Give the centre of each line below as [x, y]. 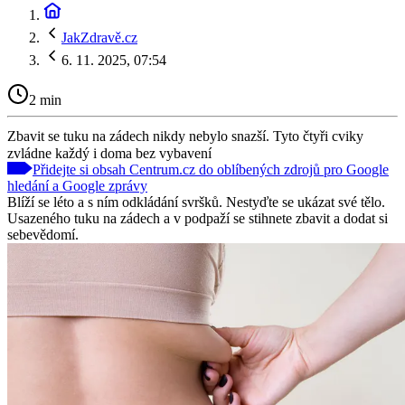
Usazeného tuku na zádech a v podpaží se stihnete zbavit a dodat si [198, 218]
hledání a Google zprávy [77, 185]
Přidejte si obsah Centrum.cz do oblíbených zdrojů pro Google [211, 169]
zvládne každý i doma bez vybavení [109, 153]
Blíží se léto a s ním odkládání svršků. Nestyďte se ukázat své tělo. [196, 202]
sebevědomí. [43, 234]
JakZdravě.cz [99, 38]
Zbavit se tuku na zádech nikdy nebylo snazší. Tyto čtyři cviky [185, 136]
